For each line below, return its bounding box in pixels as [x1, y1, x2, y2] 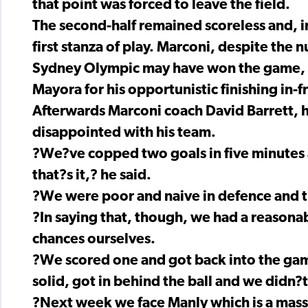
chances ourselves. [32, 232, 155, 247]
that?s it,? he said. [32, 168, 151, 184]
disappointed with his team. [32, 126, 216, 141]
